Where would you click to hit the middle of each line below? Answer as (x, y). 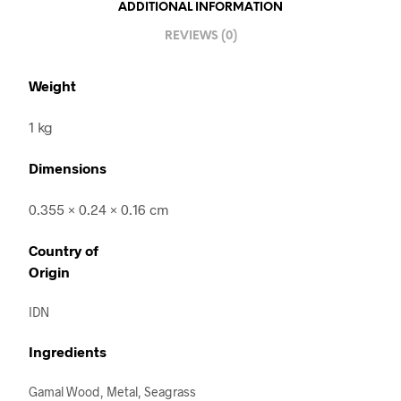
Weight (52, 86)
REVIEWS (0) (200, 36)
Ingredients (68, 352)
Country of (64, 251)
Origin (49, 272)
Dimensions (68, 168)
